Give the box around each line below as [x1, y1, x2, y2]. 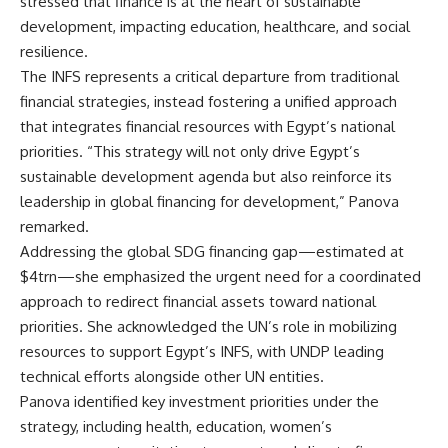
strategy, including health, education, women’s [20, 416, 332, 436]
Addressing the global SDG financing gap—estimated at [20, 241, 404, 261]
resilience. [20, 41, 88, 61]
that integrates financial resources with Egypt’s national [20, 116, 395, 136]
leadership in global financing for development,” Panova [20, 191, 399, 211]
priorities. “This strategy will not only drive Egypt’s [20, 141, 360, 161]
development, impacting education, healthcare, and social [20, 16, 410, 36]
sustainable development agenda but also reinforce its [20, 166, 392, 186]
